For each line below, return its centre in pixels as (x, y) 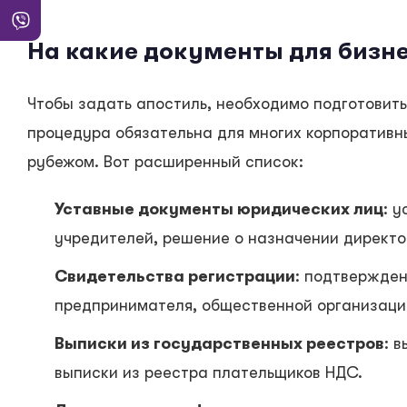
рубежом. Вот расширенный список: (165, 162)
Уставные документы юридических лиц (219, 209)
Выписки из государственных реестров (219, 344)
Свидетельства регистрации (175, 277)
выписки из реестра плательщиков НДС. (208, 373)
